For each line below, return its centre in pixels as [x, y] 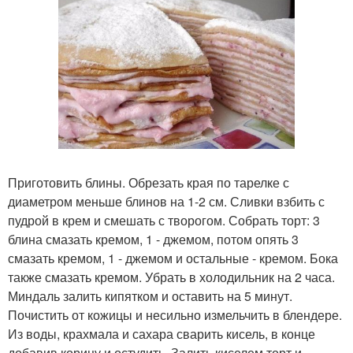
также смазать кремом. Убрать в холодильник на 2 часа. [171, 277]
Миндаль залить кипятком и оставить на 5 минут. [150, 296]
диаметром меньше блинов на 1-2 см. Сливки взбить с [166, 202]
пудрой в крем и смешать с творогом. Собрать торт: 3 [164, 221]
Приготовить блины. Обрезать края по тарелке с [149, 183]
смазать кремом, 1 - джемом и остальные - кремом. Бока [173, 258]
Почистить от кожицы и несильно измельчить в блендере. [175, 315]
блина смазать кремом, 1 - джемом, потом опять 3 [153, 240]
